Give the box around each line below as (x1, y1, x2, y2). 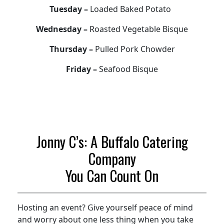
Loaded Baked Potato (89, 3, 175, 14)
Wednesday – (36, 23, 89, 34)
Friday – (66, 63, 99, 74)
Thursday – (49, 43, 95, 54)
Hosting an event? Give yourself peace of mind (17, 201, 193, 213)
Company (88, 147, 136, 169)
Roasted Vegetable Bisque (89, 23, 188, 34)
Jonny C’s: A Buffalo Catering (36, 130, 188, 152)
